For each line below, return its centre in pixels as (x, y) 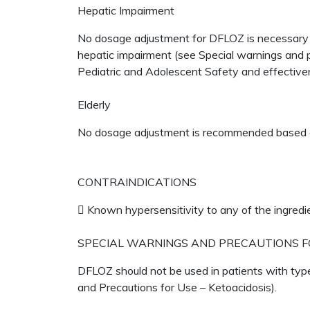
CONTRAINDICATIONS (137, 182)
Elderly (94, 104)
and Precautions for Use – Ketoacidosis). (179, 287)
